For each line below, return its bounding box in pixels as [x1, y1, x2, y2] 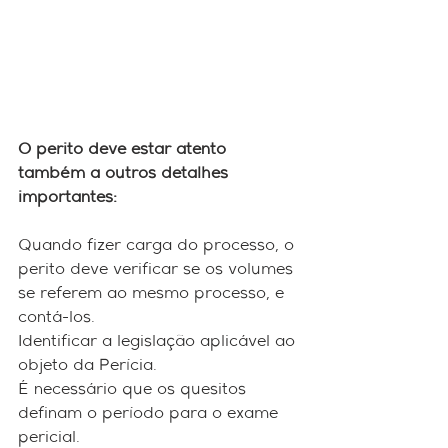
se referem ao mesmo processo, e [18, 286, 289, 303]
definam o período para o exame [18, 406, 283, 423]
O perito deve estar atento [18, 142, 231, 159]
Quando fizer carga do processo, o [18, 238, 299, 255]
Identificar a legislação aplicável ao [18, 334, 300, 351]
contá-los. [18, 310, 95, 327]
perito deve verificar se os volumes [18, 262, 298, 279]
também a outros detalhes [18, 166, 233, 183]
